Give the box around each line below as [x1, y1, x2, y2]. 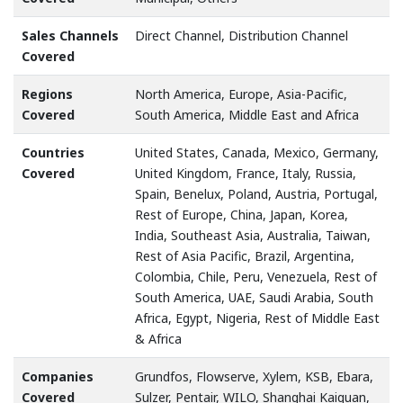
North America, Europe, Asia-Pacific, [135, 85, 347, 103]
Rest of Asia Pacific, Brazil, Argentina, [135, 247, 354, 265]
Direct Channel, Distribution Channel [135, 27, 348, 45]
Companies [22, 368, 94, 386]
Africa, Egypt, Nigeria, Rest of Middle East [135, 309, 380, 327]
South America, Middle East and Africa [135, 106, 359, 124]
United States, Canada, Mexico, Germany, [135, 144, 379, 162]
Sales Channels [22, 27, 119, 45]
